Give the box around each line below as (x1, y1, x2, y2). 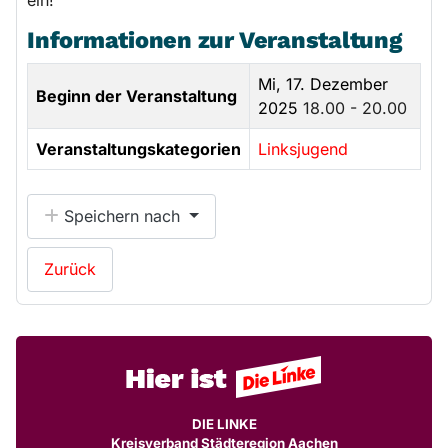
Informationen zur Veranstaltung (27, 25, 402, 54)
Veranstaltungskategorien (36, 138, 241, 159)
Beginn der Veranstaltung (36, 85, 237, 106)
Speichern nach (59, 206, 185, 227)
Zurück (44, 259, 96, 280)
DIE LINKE (191, 416, 257, 433)
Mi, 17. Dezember (258, 73, 388, 94)
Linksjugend (258, 138, 348, 159)
